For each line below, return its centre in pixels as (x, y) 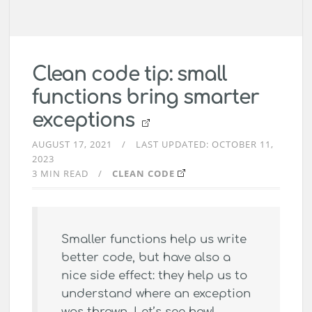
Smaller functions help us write (154, 239)
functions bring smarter (146, 98)
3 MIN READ (60, 174)
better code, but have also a (146, 257)
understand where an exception (156, 294)
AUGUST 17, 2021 (72, 145)
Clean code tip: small (129, 75)
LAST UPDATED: (174, 145)
